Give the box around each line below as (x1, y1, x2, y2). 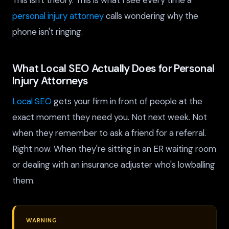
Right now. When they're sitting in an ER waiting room (12, 143, 216, 154)
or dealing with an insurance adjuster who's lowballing (12, 158, 215, 170)
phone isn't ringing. (12, 26, 83, 38)
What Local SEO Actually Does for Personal (12, 61, 215, 76)
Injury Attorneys (12, 74, 88, 88)
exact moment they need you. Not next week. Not (12, 111, 207, 123)
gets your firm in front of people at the (52, 95, 202, 107)
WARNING (26, 216, 57, 224)
